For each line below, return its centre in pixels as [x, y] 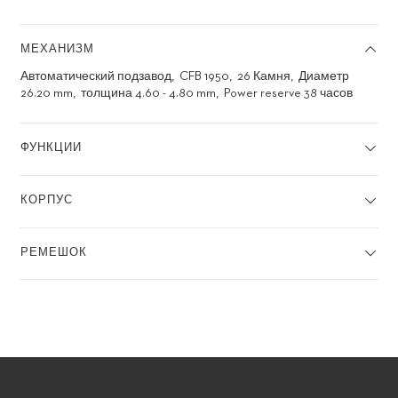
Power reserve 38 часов [289, 94]
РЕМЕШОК [54, 253]
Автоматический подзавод [96, 77]
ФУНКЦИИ [52, 148]
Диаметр [324, 77]
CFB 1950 [205, 77]
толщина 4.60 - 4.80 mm [149, 94]
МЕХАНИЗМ [58, 50]
